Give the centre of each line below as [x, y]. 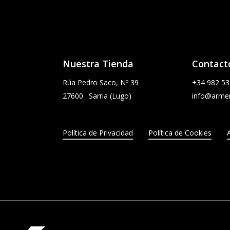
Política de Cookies [180, 133]
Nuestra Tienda [98, 64]
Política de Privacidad [98, 133]
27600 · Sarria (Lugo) [97, 96]
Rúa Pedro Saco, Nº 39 [101, 83]
